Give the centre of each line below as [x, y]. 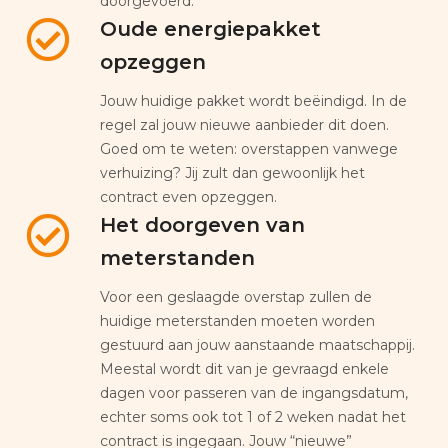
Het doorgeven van [202, 224]
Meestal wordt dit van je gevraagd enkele [244, 368]
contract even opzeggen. [188, 196]
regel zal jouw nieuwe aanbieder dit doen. [244, 124]
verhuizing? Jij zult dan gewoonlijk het [232, 172]
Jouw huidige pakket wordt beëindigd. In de [253, 100]
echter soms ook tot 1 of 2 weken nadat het [253, 416]
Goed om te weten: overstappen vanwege [249, 148]
